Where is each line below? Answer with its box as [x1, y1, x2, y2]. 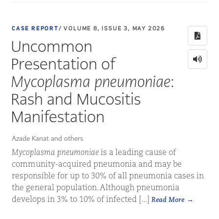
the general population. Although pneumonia [12, 184, 179, 192]
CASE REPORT [12, 26, 59, 32]
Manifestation [11, 106, 105, 127]
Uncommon [11, 36, 93, 57]
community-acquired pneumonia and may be [12, 161, 182, 169]
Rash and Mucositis [11, 88, 141, 109]
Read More [152, 197, 184, 203]
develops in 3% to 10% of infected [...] [12, 196, 152, 204]
